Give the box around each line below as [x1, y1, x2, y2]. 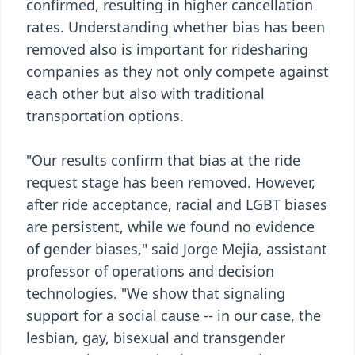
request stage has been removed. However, [26, 173, 315, 192]
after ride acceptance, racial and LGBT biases [26, 195, 327, 214]
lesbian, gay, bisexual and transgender [26, 328, 285, 347]
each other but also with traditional [26, 84, 265, 103]
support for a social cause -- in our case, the [26, 306, 321, 325]
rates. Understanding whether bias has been [26, 17, 325, 36]
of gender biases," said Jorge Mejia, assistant [26, 239, 327, 258]
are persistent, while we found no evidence [26, 217, 315, 236]
